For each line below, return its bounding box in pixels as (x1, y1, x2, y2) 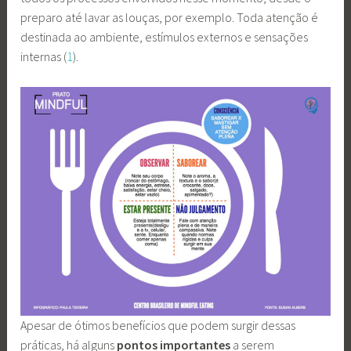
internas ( (20, 49, 67, 65)
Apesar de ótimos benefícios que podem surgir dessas (20, 317, 296, 334)
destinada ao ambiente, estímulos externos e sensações (20, 29, 309, 45)
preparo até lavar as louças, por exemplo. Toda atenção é (20, 9, 319, 26)
